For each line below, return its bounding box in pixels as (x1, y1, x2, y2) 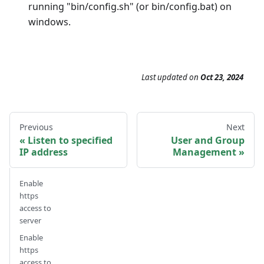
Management (173, 146, 236, 159)
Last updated (141, 72, 187, 83)
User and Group (171, 134, 245, 147)
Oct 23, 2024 (200, 72, 243, 83)
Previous (19, 121, 53, 133)
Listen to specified (28, 134, 113, 147)
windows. (28, 15, 71, 29)
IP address (19, 146, 68, 159)
